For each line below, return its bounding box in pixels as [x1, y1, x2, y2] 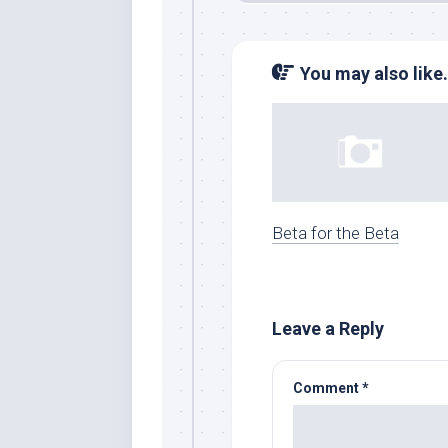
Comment [293, 379, 362, 396]
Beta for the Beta [272, 222, 399, 243]
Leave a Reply [272, 317, 384, 339]
